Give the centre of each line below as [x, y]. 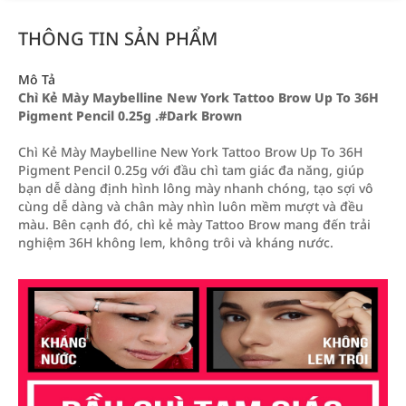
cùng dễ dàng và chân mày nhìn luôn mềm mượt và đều [191, 206]
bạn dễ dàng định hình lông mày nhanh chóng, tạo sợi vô [196, 188]
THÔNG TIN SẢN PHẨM [118, 39]
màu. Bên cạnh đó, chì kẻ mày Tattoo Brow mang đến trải [194, 224]
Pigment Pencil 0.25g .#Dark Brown [130, 116]
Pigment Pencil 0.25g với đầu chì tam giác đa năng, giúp [191, 170]
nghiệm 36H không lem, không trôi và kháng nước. [176, 242]
